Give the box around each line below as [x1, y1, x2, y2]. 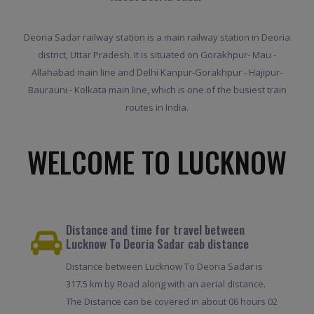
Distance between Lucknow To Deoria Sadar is [65, 260, 263, 273]
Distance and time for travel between [65, 221, 245, 239]
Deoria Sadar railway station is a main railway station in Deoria [24, 30, 290, 43]
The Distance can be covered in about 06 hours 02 [65, 295, 278, 308]
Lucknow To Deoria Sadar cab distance [65, 235, 249, 253]
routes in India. [125, 100, 189, 114]
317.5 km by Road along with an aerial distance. [65, 278, 266, 291]
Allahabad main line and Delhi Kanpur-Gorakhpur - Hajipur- [32, 65, 282, 78]
